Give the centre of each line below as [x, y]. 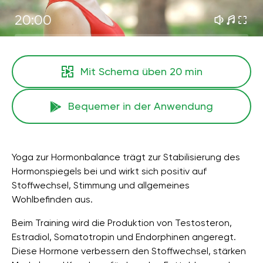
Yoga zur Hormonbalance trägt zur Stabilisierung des [126, 157]
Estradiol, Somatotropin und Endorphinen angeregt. [124, 237]
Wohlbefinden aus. [52, 199]
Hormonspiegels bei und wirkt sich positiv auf [109, 171]
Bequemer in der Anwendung [140, 106]
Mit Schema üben [125, 71]
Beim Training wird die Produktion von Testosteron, [122, 223]
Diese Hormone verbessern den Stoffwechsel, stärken [129, 251]
